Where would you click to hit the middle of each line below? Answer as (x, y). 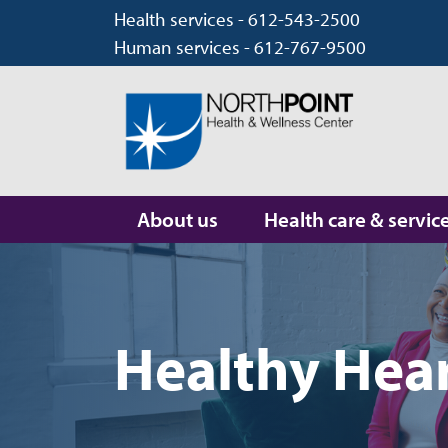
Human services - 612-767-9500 (240, 47)
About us (177, 219)
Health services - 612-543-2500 (237, 19)
